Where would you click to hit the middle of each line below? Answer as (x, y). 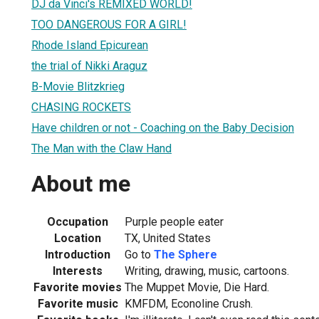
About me (81, 184)
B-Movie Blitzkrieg (78, 86)
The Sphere (185, 254)
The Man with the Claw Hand (101, 148)
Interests (78, 271)
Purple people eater (174, 221)
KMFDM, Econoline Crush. (189, 303)
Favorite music (78, 303)
